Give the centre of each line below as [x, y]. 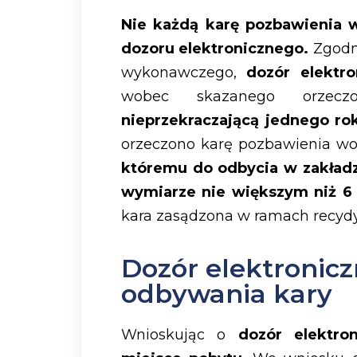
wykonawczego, [184, 73]
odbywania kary [227, 293]
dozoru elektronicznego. [215, 49]
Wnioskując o [180, 334]
